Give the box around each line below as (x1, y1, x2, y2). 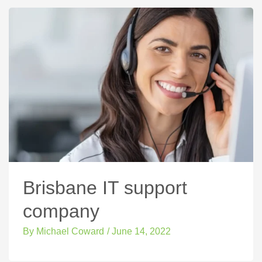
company (23, 200, 99, 222)
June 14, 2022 (112, 226, 171, 236)
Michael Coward (34, 226, 104, 236)
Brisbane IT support (23, 177, 187, 198)
